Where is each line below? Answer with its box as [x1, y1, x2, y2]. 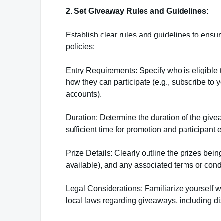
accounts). [66, 90, 102, 98]
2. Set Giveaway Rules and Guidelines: [66, 7, 209, 15]
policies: [66, 42, 95, 51]
